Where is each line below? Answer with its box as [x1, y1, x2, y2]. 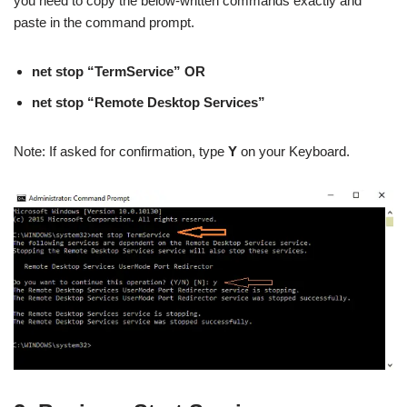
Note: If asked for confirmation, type [14, 144, 228, 159]
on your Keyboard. [237, 144, 350, 159]
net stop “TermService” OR [32, 64, 205, 79]
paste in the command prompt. [14, 15, 194, 30]
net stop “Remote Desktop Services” [32, 94, 265, 110]
